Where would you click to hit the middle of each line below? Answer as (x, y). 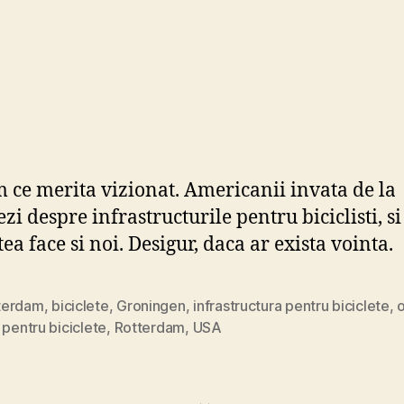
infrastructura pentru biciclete (291, 305)
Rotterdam (150, 327)
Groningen (151, 305)
